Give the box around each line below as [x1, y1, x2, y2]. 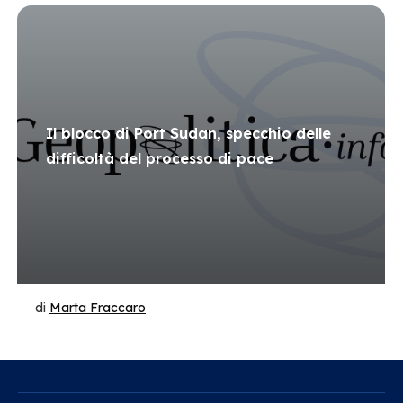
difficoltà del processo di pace [46, 149, 273, 167]
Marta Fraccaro [49, 300, 146, 316]
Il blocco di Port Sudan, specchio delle [46, 124, 331, 142]
